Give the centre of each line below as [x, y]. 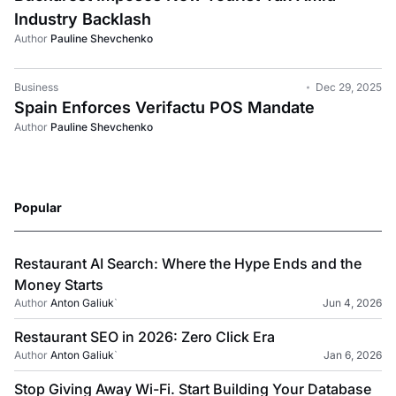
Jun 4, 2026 [352, 303]
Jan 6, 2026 [353, 355]
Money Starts [59, 285]
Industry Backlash [83, 19]
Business [36, 87]
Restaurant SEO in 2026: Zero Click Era [145, 337]
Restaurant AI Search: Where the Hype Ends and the [188, 263]
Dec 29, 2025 [349, 87]
